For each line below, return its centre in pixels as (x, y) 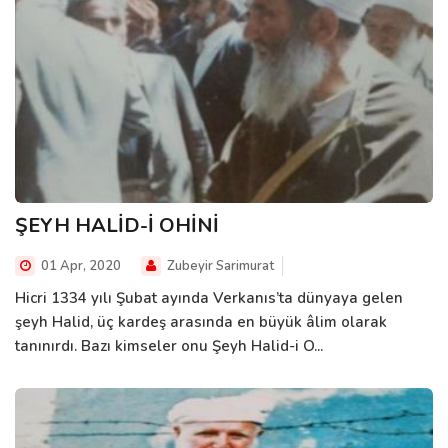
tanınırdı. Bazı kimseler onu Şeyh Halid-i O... (169, 346)
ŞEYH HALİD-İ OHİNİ (117, 226)
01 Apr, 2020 (79, 266)
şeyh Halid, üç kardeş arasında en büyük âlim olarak (201, 322)
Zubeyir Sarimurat (219, 266)
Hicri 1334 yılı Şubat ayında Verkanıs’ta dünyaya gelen (209, 298)
